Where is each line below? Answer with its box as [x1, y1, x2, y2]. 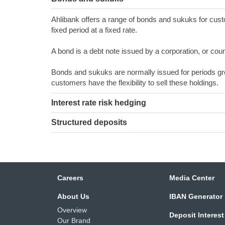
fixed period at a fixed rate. [51, 26, 137, 35]
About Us [57, 192, 89, 201]
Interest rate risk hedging [51, 98, 146, 107]
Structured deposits [51, 118, 127, 127]
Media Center [169, 174, 215, 182]
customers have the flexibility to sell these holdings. [51, 78, 218, 87]
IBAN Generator [169, 192, 223, 201]
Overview [57, 206, 87, 214]
